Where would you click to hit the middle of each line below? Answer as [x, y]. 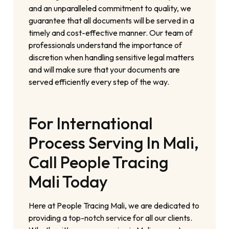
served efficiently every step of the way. [99, 82]
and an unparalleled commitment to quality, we [110, 8]
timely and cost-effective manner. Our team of [111, 32]
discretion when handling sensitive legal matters [112, 57]
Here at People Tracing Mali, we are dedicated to [114, 205]
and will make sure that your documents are [105, 69]
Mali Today [68, 181]
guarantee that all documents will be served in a [112, 20]
